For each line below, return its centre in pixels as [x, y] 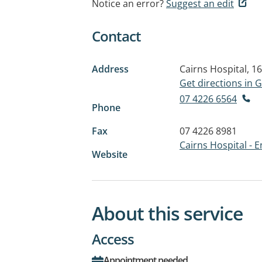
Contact [116, 36]
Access [113, 239]
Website [110, 154]
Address [110, 69]
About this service [167, 213]
